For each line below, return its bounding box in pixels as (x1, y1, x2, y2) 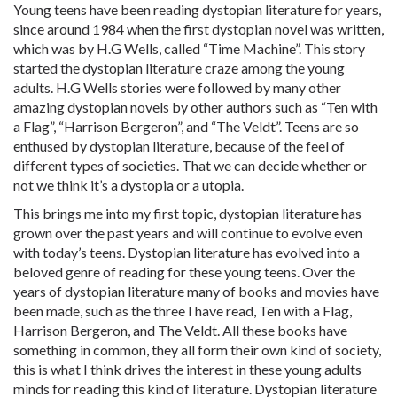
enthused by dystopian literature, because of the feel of (13, 137, 345, 154)
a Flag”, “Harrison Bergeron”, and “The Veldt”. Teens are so (13, 118, 359, 135)
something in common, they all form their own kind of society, (13, 341, 381, 358)
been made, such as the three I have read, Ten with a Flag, (13, 302, 352, 319)
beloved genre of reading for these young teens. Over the (13, 263, 355, 280)
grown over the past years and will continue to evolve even (13, 224, 362, 241)
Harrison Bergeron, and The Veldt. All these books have (13, 322, 347, 339)
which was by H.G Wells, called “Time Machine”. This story (13, 40, 365, 57)
